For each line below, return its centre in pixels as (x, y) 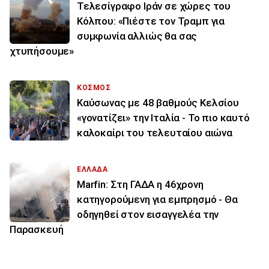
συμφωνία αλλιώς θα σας (137, 36)
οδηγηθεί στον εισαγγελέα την (148, 215)
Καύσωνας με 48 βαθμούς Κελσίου (158, 103)
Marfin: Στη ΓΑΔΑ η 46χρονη (140, 185)
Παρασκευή (37, 230)
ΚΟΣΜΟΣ (94, 88)
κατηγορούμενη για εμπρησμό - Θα (157, 200)
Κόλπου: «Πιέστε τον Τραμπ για (151, 21)
